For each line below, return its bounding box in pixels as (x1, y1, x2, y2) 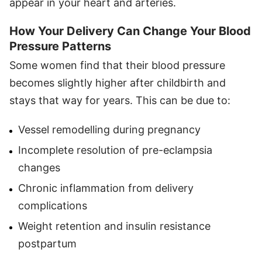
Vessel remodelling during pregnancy (18, 123, 201, 136)
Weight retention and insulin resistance (18, 219, 211, 232)
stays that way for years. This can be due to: (9, 94, 230, 106)
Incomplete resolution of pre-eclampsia (18, 143, 212, 156)
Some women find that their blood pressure (9, 58, 225, 71)
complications (18, 199, 87, 212)
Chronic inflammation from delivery (18, 181, 194, 194)
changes (18, 161, 60, 174)
